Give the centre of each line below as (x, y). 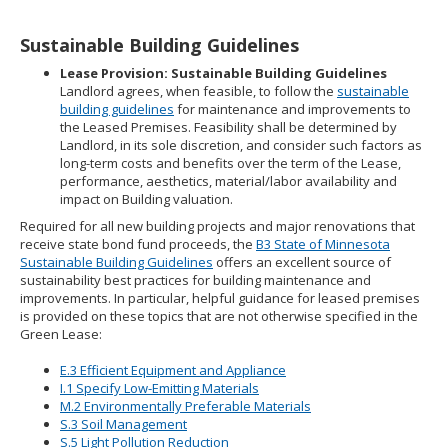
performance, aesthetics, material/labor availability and (228, 181)
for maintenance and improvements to (292, 109)
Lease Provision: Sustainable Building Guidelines (223, 73)
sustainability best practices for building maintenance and (195, 280)
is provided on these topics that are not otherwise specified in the (219, 316)
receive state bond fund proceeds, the (138, 244)
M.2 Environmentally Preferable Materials (185, 406)
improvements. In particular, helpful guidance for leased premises (220, 298)
